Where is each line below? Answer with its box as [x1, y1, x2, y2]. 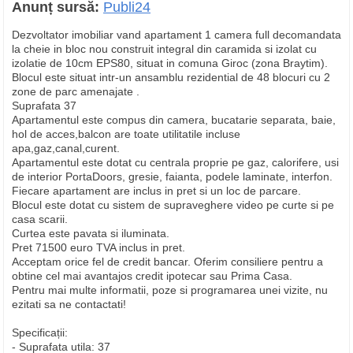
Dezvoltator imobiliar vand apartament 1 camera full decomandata [12, 28, 341, 41]
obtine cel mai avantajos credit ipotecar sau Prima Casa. [12, 269, 292, 282]
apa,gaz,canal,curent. [12, 142, 120, 154]
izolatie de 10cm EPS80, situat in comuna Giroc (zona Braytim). [12, 57, 328, 69]
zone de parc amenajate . [12, 85, 139, 98]
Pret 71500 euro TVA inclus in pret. [12, 241, 185, 254]
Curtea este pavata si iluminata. [12, 227, 169, 240]
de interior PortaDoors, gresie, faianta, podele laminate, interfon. [12, 170, 333, 183]
